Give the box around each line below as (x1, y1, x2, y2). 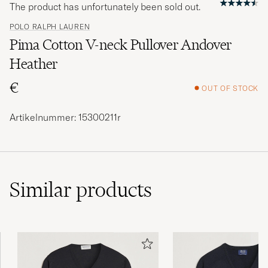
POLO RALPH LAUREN (10, 22, 90, 32)
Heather (10, 55, 58, 73)
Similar (10, 177, 76, 203)
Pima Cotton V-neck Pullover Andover (10, 36, 232, 54)
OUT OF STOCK (202, 83, 258, 93)
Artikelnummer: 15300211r (10, 111, 121, 124)
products (76, 177, 152, 203)
